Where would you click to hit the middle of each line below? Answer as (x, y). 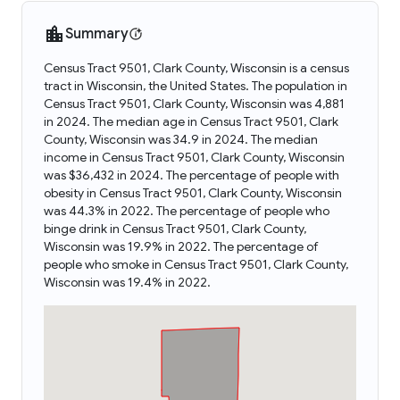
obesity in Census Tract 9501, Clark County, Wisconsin (193, 193)
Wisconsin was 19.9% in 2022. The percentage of (181, 246)
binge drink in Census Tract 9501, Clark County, (175, 229)
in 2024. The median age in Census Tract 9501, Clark (191, 121)
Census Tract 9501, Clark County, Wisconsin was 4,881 (194, 104)
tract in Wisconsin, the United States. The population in (196, 86)
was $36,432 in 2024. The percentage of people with (192, 175)
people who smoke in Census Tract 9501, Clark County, (196, 264)
